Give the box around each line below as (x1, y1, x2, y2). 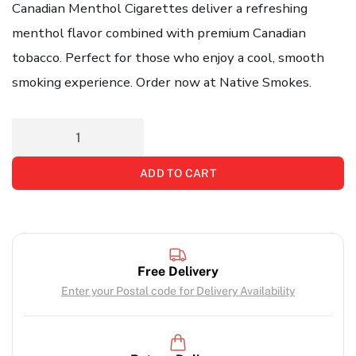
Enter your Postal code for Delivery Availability (61, 284, 295, 297)
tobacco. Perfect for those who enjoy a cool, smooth (12, 48, 324, 68)
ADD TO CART (139, 167, 217, 180)
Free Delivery (137, 263, 219, 279)
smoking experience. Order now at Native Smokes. (12, 73, 311, 92)
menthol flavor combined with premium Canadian (12, 24, 306, 43)
